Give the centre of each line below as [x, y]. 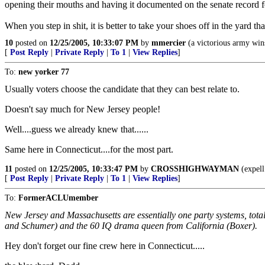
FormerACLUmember [58, 198]
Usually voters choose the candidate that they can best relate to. [122, 89]
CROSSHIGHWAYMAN [195, 169]
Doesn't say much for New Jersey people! [83, 109]
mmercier [169, 43]
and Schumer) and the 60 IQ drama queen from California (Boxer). [131, 226]
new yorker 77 [44, 72]
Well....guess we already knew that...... [77, 129]
